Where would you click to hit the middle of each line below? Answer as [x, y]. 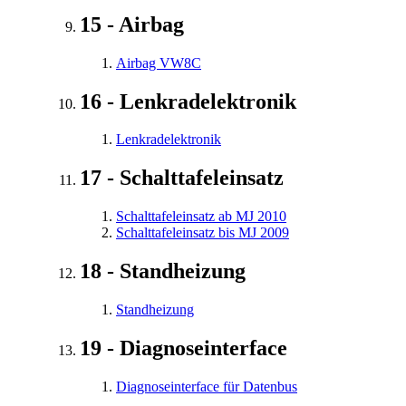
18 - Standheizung [163, 271]
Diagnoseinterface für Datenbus [207, 386]
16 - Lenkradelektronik [188, 101]
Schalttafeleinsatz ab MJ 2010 [201, 217]
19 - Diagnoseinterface [184, 348]
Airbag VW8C [159, 63]
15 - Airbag [132, 24]
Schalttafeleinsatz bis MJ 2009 [203, 233]
